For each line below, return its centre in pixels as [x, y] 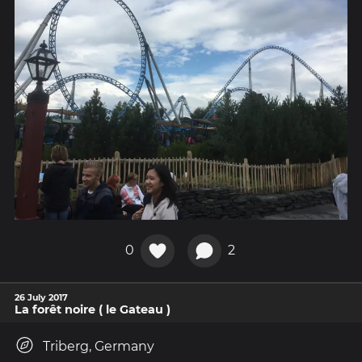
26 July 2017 [41, 298]
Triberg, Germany [99, 347]
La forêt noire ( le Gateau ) [93, 310]
